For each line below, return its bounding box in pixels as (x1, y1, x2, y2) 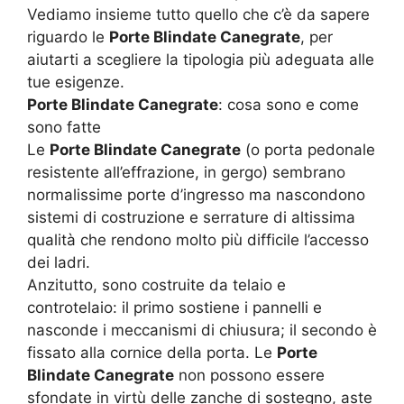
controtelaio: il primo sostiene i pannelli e (27, 298, 322, 317)
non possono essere (174, 366, 325, 385)
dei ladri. (27, 253, 90, 272)
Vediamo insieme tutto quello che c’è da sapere (27, 5, 370, 24)
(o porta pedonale (241, 141, 375, 160)
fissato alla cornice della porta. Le (27, 344, 277, 363)
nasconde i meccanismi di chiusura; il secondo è (27, 321, 377, 340)
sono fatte (27, 118, 101, 137)
